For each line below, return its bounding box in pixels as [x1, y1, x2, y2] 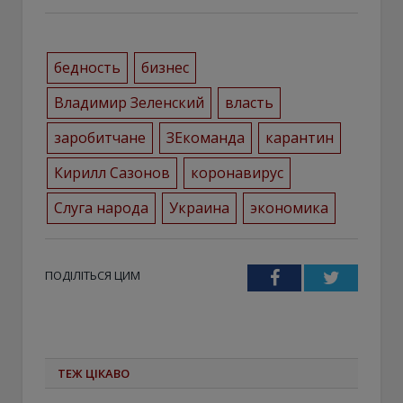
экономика [249, 197, 328, 218]
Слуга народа [53, 197, 148, 218]
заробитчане [53, 127, 146, 148]
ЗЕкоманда [166, 127, 245, 148]
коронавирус [190, 162, 283, 183]
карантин [264, 127, 334, 148]
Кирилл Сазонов [53, 162, 170, 183]
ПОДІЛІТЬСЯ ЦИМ [45, 266, 140, 283]
